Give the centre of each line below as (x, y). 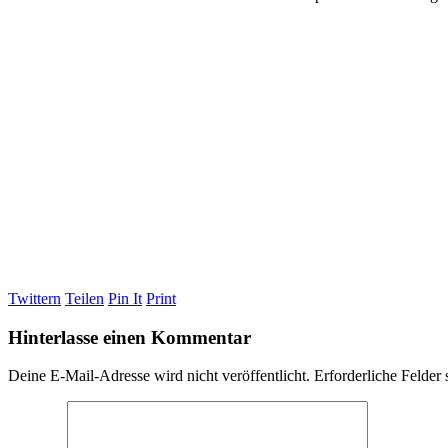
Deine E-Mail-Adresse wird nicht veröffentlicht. (159, 376)
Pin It (125, 298)
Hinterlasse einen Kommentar (129, 337)
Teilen (84, 298)
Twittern (34, 298)
